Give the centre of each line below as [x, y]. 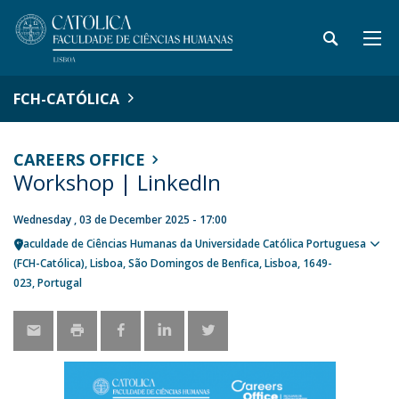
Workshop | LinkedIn [117, 182]
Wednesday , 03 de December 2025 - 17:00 [120, 220]
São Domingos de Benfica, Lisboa [213, 263]
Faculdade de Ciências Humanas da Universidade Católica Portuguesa [192, 244]
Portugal [60, 283]
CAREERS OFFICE [79, 159]
